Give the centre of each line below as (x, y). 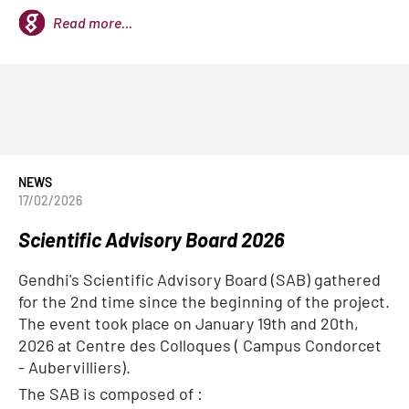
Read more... (93, 22)
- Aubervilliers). (74, 367)
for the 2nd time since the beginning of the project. (204, 301)
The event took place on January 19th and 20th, (189, 323)
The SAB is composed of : (110, 393)
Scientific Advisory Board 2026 (151, 239)
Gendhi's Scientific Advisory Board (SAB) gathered (199, 279)
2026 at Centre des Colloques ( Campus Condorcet (200, 345)
